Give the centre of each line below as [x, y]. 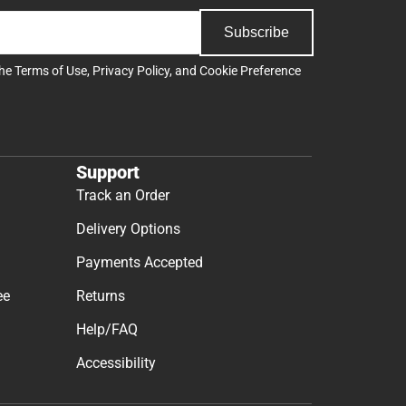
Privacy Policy [131, 71]
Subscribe [256, 33]
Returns [101, 295]
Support [108, 172]
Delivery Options [128, 228]
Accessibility [116, 362]
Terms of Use [51, 71]
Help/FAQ [107, 329]
